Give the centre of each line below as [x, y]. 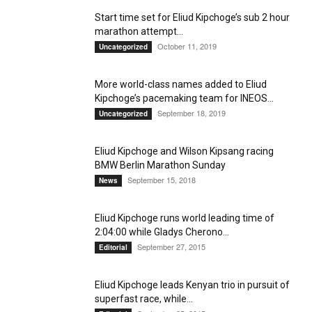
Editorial [113, 247]
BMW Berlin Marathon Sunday [160, 165]
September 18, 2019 [192, 113]
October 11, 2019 [187, 46]
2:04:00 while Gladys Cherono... [162, 232]
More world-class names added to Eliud [181, 84]
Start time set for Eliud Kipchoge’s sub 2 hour [192, 17]
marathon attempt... [139, 31]
